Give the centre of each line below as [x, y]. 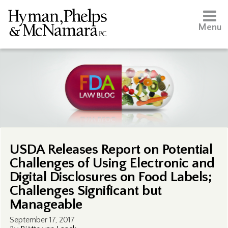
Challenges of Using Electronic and [112, 163]
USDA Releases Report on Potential [111, 149]
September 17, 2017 [42, 220]
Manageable [46, 204]
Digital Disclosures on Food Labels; [111, 177]
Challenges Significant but [85, 191]
